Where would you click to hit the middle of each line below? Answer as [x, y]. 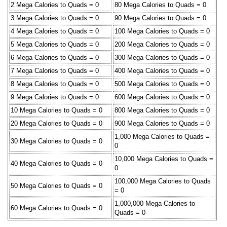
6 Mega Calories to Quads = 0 [55, 57]
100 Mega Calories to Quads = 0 [162, 31]
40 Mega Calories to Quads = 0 [56, 163]
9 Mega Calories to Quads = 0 [55, 97]
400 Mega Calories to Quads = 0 [162, 70]
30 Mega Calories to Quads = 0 [56, 141]
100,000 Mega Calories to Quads [163, 181]
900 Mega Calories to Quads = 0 [162, 123]
